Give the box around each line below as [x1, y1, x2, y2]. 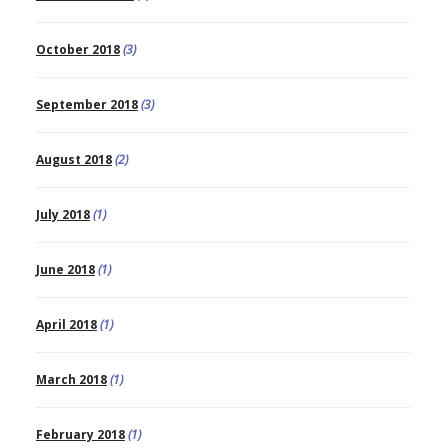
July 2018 [35, 206, 90, 224]
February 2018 [35, 426, 125, 444]
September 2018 [35, 96, 138, 114]
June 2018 [35, 261, 95, 279]
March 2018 [35, 371, 107, 389]
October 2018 [35, 41, 120, 59]
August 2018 [35, 151, 112, 169]
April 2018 [35, 316, 97, 334]
